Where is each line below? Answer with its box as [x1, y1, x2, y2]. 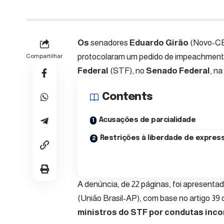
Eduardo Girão [129, 38, 188, 48]
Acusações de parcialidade [98, 116, 195, 124]
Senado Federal [146, 66, 210, 76]
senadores [89, 38, 129, 48]
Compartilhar [26, 52, 62, 60]
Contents [102, 91, 153, 103]
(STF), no [108, 66, 146, 76]
